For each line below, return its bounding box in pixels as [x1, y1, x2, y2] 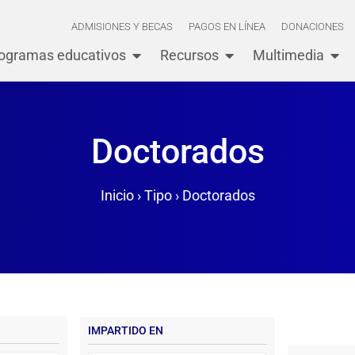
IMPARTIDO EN [88, 324, 164, 338]
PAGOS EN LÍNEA [188, 21, 265, 32]
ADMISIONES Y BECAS [71, 21, 173, 32]
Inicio [100, 187, 134, 204]
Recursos [159, 47, 219, 63]
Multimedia [252, 47, 324, 63]
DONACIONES [281, 21, 344, 32]
